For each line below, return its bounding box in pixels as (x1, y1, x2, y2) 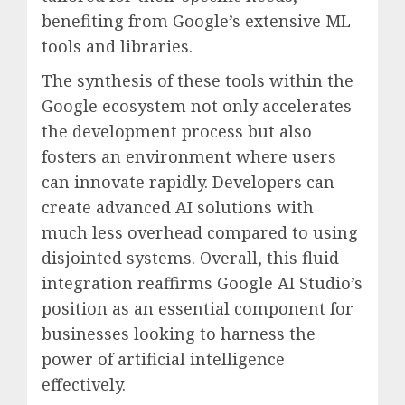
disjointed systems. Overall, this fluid (42, 246, 339, 268)
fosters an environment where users (42, 145, 336, 167)
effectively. (42, 372, 126, 395)
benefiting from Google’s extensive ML (42, 9, 351, 32)
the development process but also (42, 119, 312, 142)
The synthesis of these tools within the (42, 69, 353, 91)
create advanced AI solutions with (42, 195, 314, 218)
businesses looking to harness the (42, 322, 316, 344)
